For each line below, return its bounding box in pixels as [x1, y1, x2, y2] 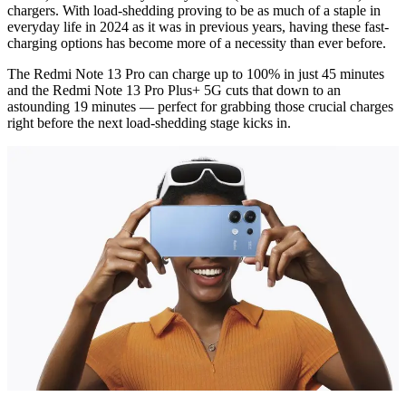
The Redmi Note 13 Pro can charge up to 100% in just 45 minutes [7, 65, 384, 82]
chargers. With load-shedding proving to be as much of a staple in [7, 2, 381, 18]
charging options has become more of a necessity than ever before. [7, 34, 390, 51]
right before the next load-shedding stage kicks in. [7, 114, 291, 130]
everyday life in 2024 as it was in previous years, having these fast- [7, 18, 389, 34]
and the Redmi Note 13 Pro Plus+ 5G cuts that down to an [7, 82, 341, 98]
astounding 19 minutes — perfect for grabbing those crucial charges [7, 98, 393, 114]
